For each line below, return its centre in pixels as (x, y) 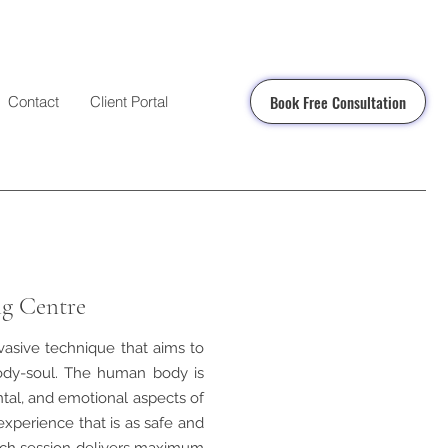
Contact (33, 101)
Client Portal (128, 101)
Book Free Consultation (338, 101)
